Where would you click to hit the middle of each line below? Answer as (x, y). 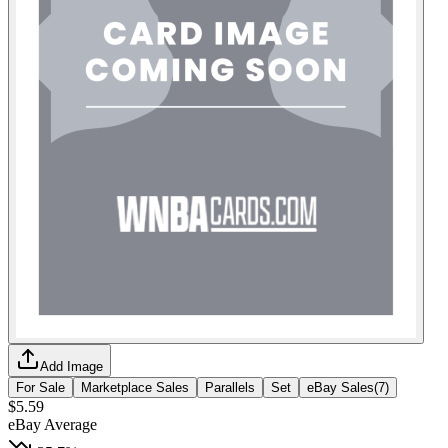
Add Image (71, 366)
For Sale (40, 387)
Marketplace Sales (135, 387)
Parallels (230, 387)
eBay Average (52, 424)
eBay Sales (340, 387)
